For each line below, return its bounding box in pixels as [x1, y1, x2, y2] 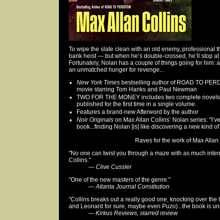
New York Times [77, 79, 120, 86]
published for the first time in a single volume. [77, 101, 196, 108]
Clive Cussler [96, 164, 132, 170]
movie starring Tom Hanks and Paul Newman [77, 86, 197, 93]
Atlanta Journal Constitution [96, 183, 169, 190]
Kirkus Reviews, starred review [96, 210, 178, 217]
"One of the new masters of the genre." [69, 176, 170, 183]
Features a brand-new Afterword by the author [77, 109, 198, 115]
